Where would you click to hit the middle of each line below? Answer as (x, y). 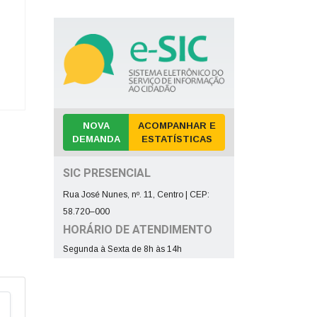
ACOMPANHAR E (177, 125)
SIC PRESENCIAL (107, 173)
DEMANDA (96, 139)
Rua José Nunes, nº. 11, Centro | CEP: (136, 194)
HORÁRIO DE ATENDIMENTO (138, 230)
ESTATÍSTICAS (177, 139)
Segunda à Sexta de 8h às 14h (122, 249)
